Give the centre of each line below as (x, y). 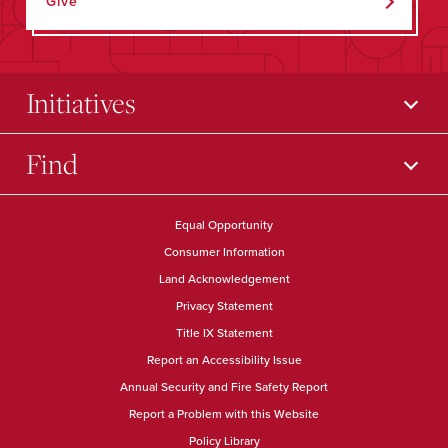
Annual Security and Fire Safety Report (224, 387)
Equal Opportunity (224, 225)
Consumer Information (224, 252)
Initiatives (81, 102)
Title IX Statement (224, 333)
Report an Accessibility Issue (224, 360)
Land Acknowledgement (224, 279)
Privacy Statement (224, 306)
